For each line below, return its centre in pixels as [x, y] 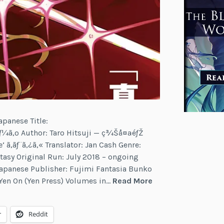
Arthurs [166, 204]
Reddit [38, 214]
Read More [133, 180]
